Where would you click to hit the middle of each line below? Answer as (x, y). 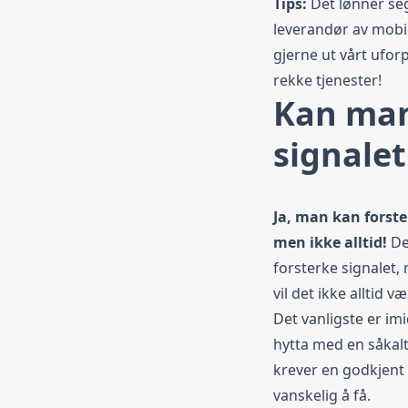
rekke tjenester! (327, 80)
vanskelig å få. (322, 395)
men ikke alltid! (330, 242)
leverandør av (322, 29)
